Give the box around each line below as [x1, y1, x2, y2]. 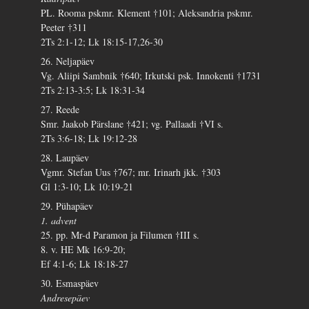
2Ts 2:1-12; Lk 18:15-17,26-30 [41, 35, 163, 49]
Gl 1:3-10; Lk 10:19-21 [41, 180, 134, 194]
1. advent [41, 214, 77, 228]
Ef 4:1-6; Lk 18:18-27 [41, 257, 129, 271]
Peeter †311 [41, 21, 88, 34]
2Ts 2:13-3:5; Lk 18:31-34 [41, 83, 146, 97]
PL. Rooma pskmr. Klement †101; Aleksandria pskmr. [41, 6, 254, 20]
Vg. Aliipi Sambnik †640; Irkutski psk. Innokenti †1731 [41, 69, 261, 83]
